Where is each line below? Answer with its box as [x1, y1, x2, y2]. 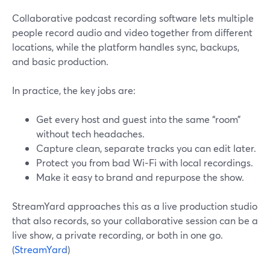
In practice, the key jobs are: [12, 84, 136, 96]
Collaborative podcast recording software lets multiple [12, 11, 254, 24]
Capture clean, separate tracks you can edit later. [36, 142, 256, 154]
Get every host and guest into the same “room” [36, 113, 240, 125]
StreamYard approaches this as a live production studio [12, 199, 257, 212]
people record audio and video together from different [12, 26, 253, 39]
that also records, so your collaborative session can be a [12, 214, 258, 227]
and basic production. [12, 55, 108, 67]
